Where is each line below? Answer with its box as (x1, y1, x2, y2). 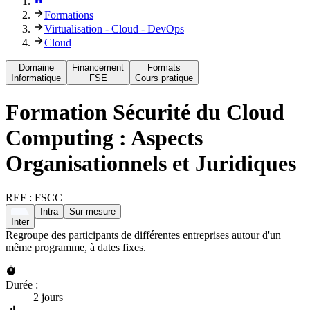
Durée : (6, 278, 38, 291)
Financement (72, 62, 124, 73)
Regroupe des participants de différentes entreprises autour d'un (6, 228, 281, 241)
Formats (147, 62, 181, 73)
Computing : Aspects (6, 125, 203, 151)
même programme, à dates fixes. (6, 241, 146, 253)
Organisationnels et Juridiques (6, 151, 296, 176)
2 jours (33, 291, 63, 303)
